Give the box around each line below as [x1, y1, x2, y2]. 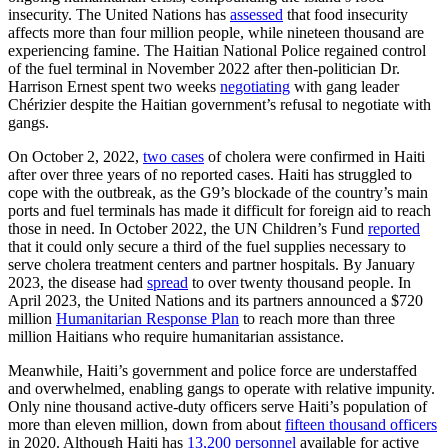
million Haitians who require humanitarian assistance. [8, 327, 348, 345]
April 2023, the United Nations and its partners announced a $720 [8, 291, 423, 309]
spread [147, 273, 188, 291]
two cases [143, 147, 204, 165]
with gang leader [290, 77, 399, 95]
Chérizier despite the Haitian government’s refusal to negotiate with [8, 95, 431, 113]
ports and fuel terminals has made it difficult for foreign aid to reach [8, 201, 431, 219]
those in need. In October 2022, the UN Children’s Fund [8, 219, 368, 237]
